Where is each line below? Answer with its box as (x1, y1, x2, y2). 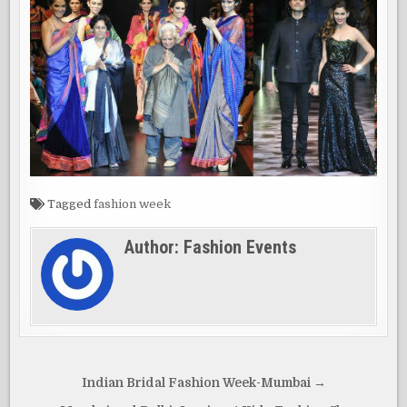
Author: (124, 235, 184, 258)
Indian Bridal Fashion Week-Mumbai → (81, 375, 326, 390)
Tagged (45, 196, 94, 211)
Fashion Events (184, 235, 297, 258)
